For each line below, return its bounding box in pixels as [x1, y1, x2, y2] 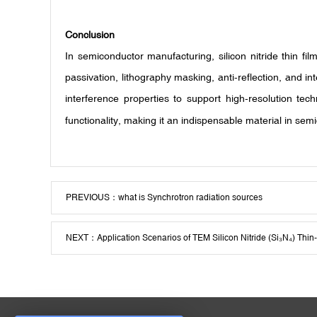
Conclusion [65, 29, 115, 41]
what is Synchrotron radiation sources [118, 192, 263, 203]
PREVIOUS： [66, 192, 118, 203]
